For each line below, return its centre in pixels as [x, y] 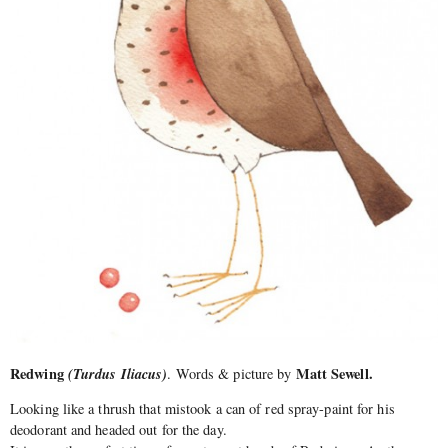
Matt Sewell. [334, 373]
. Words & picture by [231, 373]
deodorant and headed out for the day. [118, 430]
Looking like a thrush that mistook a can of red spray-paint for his [202, 409]
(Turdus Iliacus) [117, 373]
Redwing [39, 373]
